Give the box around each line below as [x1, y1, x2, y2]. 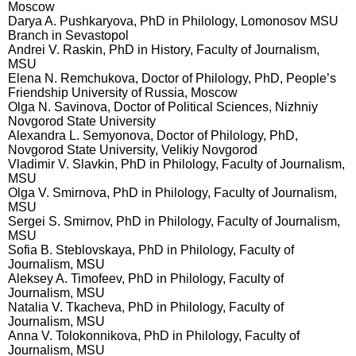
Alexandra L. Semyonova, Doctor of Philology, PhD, [8, 129, 298, 142]
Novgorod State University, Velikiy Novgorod [8, 143, 257, 157]
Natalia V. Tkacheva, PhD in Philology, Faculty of [8, 300, 284, 314]
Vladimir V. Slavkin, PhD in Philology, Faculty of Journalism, [8, 157, 345, 171]
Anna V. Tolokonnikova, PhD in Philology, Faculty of [8, 329, 300, 342]
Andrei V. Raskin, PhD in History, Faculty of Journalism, [8, 43, 319, 56]
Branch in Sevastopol [8, 29, 129, 42]
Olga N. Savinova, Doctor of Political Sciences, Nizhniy [8, 100, 318, 114]
